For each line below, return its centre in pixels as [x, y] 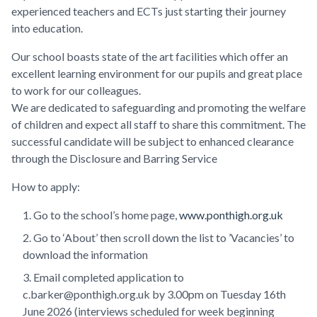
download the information [85, 254]
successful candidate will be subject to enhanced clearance [152, 141]
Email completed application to [109, 277]
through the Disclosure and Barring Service [114, 158]
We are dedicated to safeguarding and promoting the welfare [158, 107]
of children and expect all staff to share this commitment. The [158, 124]
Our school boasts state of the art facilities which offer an [150, 56]
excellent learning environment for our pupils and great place [157, 73]
